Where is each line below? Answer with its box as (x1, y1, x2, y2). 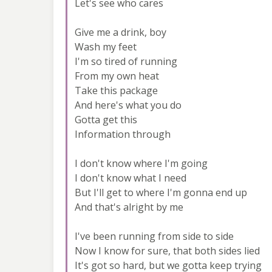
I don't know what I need (75, 171, 186, 185)
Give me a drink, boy (75, 25, 166, 39)
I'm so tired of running (75, 54, 177, 68)
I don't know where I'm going (75, 156, 208, 170)
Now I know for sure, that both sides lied (75, 243, 260, 257)
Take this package (75, 83, 158, 97)
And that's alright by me (75, 200, 183, 214)
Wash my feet (75, 39, 137, 53)
